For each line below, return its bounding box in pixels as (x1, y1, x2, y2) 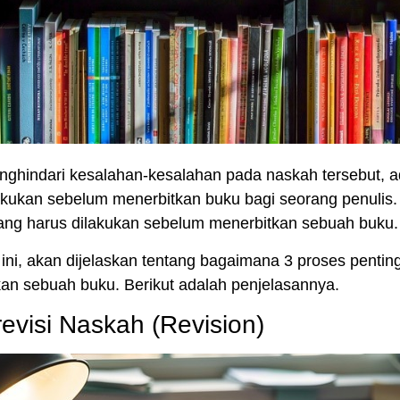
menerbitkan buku (112, 190, 240, 209)
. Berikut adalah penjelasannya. (115, 275, 339, 294)
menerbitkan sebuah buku (209, 214, 394, 233)
